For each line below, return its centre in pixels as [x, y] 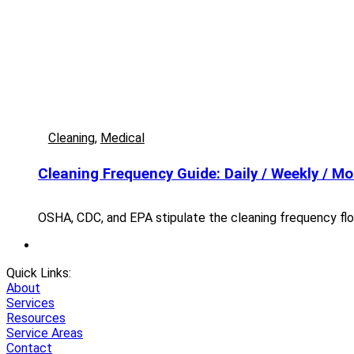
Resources [36, 318]
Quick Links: [39, 273]
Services [30, 303]
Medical [122, 138]
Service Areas [45, 333]
